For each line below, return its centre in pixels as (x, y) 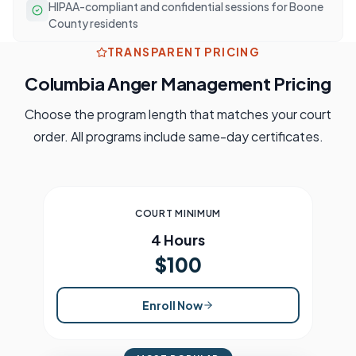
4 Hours (178, 240)
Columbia (65, 83)
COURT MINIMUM (178, 213)
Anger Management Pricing (218, 83)
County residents (93, 23)
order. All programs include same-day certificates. (178, 136)
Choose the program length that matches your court (178, 114)
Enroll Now (172, 305)
